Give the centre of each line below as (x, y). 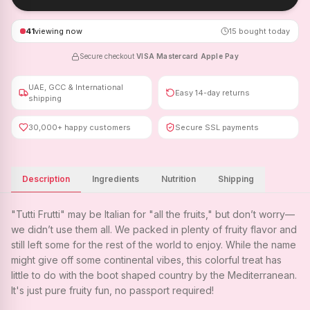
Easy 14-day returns (212, 93)
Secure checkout (107, 56)
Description (46, 179)
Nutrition (179, 179)
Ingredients (116, 179)
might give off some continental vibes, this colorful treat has (146, 260)
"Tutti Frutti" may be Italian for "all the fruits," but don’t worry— (153, 214)
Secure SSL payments (217, 127)
